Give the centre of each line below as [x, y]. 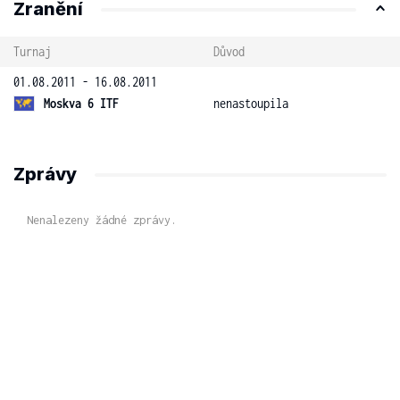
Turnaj [32, 51]
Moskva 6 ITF [81, 103]
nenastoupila [251, 103]
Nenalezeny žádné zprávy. [102, 220]
